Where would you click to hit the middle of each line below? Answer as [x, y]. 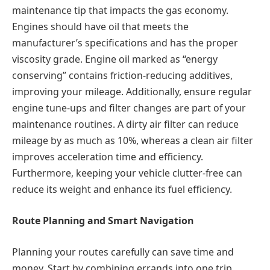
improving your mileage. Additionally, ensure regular [132, 92]
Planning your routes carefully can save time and [123, 252]
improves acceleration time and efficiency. [108, 157]
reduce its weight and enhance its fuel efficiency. [122, 190]
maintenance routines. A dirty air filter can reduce [125, 124]
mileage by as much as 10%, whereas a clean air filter [133, 141]
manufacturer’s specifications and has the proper [125, 43]
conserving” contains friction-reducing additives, [122, 76]
